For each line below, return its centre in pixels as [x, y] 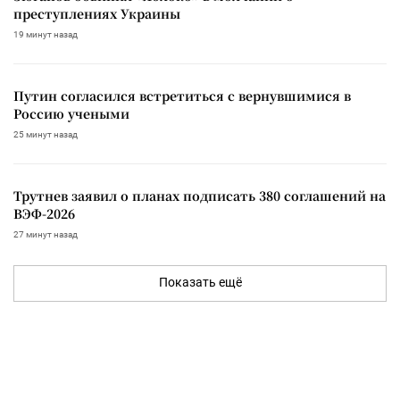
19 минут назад [46, 34]
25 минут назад [46, 134]
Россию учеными [71, 113]
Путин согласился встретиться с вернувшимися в [182, 95]
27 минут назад [46, 234]
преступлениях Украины [97, 13]
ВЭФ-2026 [44, 213]
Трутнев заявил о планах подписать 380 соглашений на [200, 195]
